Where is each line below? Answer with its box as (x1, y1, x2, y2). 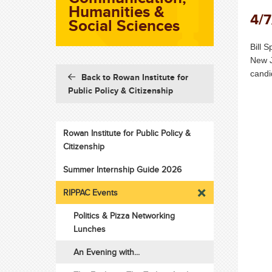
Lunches (73, 223, 106, 235)
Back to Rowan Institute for (81, 71, 189, 83)
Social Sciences (69, 13, 180, 37)
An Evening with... (73, 246, 140, 258)
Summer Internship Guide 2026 (63, 163, 182, 175)
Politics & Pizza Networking (73, 209, 175, 222)
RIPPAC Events (63, 186, 118, 199)
